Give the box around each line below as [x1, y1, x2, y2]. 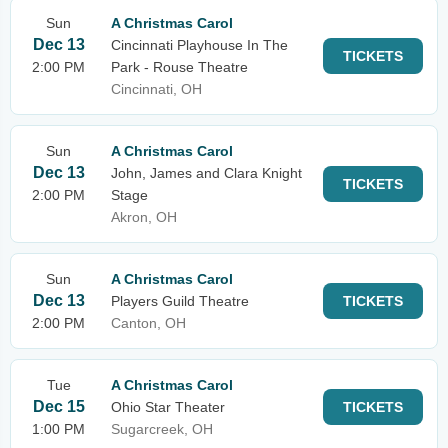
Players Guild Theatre [111, 293, 249, 309]
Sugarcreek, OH [111, 421, 213, 437]
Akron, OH [111, 209, 177, 225]
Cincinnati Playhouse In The [111, 37, 288, 53]
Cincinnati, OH [111, 81, 202, 97]
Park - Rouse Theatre [111, 59, 248, 75]
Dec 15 [32, 398, 85, 415]
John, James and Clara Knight [111, 165, 302, 181]
